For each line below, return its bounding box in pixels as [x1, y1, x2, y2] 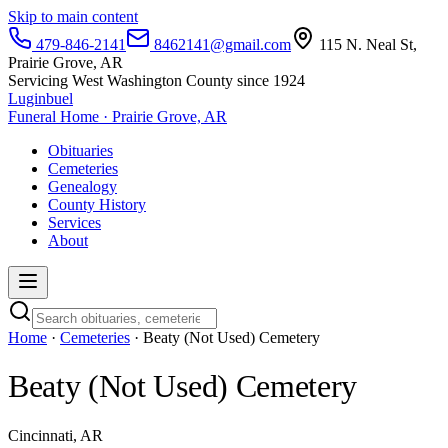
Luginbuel [8, 90, 73, 107]
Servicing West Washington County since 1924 [8, 72, 305, 89]
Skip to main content [8, 8, 138, 25]
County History [48, 196, 146, 213]
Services [48, 214, 101, 231]
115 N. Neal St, [315, 36, 417, 53]
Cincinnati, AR [8, 426, 103, 444]
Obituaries [48, 142, 113, 159]
